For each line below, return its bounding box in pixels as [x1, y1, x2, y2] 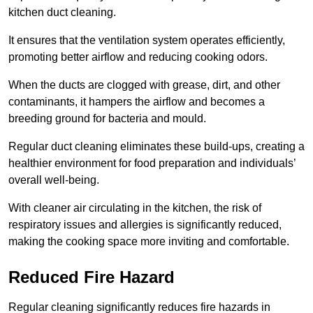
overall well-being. [8, 173, 99, 186]
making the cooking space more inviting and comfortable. [8, 235, 289, 247]
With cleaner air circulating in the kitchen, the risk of [8, 201, 261, 214]
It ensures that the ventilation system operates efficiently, [8, 34, 285, 46]
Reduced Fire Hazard [8, 267, 175, 286]
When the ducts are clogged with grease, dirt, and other [8, 78, 280, 91]
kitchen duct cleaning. [8, 6, 116, 18]
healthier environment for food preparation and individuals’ [8, 156, 296, 169]
